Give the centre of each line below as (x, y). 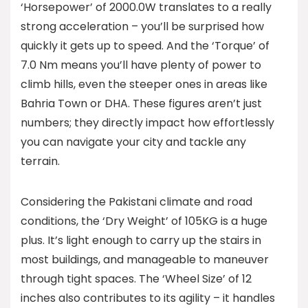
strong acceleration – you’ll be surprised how (142, 26)
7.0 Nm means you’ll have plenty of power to (141, 65)
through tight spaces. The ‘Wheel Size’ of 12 (136, 279)
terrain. (40, 161)
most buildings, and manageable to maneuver (145, 260)
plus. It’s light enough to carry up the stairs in (141, 240)
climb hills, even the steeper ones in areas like (144, 84)
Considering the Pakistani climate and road (136, 202)
